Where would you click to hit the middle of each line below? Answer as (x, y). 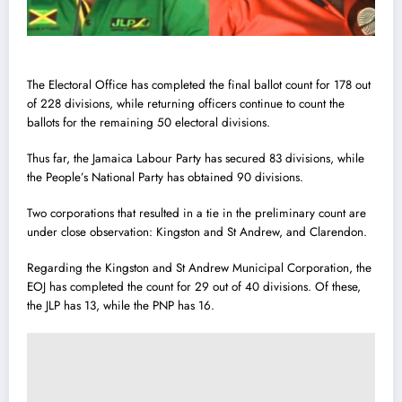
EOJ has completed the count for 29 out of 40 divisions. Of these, (194, 287)
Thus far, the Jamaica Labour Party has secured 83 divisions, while (196, 159)
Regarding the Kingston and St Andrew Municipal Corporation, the (199, 268)
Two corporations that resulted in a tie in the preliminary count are (197, 214)
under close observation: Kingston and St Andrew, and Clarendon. (197, 232)
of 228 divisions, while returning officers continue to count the (186, 103)
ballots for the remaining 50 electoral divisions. (149, 122)
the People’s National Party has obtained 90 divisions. (165, 178)
